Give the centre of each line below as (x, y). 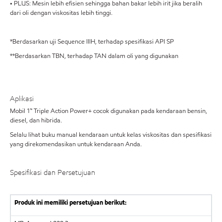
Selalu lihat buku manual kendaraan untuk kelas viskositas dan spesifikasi (111, 135)
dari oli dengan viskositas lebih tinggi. (61, 13)
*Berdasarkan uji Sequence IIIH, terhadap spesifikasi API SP (92, 42)
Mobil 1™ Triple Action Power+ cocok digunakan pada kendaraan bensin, (109, 111)
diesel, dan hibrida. (36, 120)
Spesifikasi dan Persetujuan (53, 172)
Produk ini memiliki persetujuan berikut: (70, 203)
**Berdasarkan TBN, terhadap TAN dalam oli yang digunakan (94, 56)
